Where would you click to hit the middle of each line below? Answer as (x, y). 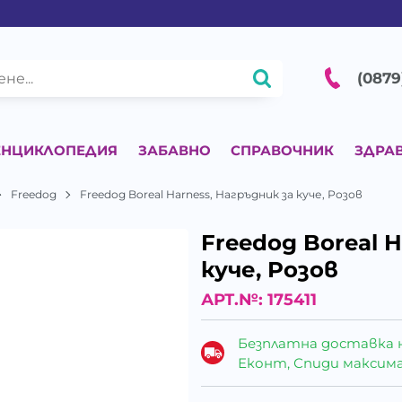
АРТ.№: (234, 300)
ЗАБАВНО (174, 150)
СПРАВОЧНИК (283, 150)
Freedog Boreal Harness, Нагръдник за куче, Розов (222, 194)
